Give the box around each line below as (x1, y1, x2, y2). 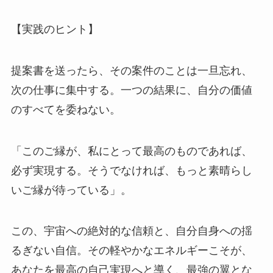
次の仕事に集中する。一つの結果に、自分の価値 (10, 83, 252, 96)
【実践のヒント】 (10, 23, 99, 35)
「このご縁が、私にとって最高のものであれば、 (10, 144, 252, 157)
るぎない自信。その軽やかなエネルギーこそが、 (10, 244, 252, 257)
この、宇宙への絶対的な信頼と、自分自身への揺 (10, 225, 252, 238)
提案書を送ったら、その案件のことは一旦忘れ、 (10, 64, 252, 77)
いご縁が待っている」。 (10, 183, 132, 196)
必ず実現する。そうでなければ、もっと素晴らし (10, 164, 252, 177)
